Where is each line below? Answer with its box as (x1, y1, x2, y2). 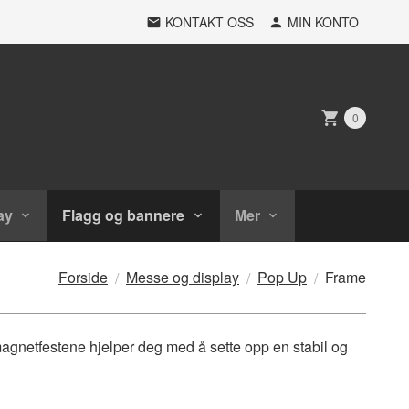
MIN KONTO (288, 13, 359, 31)
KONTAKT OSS (165, 13, 254, 31)
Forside (58, 266, 108, 288)
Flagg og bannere (62, 204, 185, 225)
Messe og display (126, 266, 239, 288)
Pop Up (257, 266, 307, 288)
